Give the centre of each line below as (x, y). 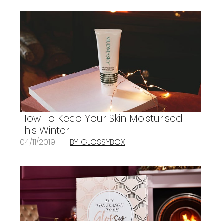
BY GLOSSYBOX (97, 142)
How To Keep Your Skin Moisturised (101, 119)
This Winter (44, 130)
